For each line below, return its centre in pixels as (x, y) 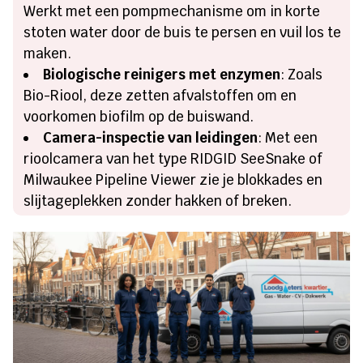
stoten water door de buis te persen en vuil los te (183, 33)
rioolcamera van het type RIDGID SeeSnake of (173, 159)
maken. (48, 54)
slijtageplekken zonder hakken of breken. (158, 201)
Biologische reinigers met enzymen (162, 75)
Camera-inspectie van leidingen (151, 138)
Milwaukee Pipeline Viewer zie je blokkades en (173, 180)
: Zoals (302, 75)
